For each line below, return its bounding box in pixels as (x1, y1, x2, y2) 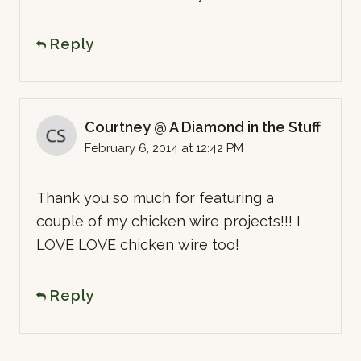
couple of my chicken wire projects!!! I (36, 212, 301, 230)
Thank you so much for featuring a (36, 189, 274, 206)
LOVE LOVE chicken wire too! (36, 235, 239, 253)
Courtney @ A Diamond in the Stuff (85, 118, 321, 135)
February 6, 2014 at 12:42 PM (85, 140, 243, 156)
